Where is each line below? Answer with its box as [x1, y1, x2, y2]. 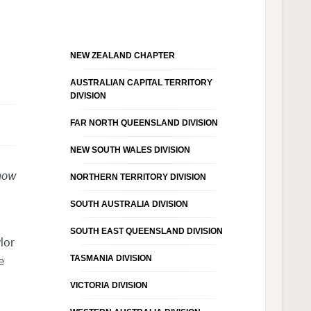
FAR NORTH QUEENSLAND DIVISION [69, 117, 218, 128]
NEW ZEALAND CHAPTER [69, 50, 175, 60]
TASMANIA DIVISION [69, 253, 152, 263]
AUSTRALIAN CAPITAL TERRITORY [69, 77, 212, 87]
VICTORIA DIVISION [69, 280, 148, 290]
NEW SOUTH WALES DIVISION [69, 144, 190, 155]
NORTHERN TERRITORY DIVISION [69, 171, 206, 182]
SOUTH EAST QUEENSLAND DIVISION [69, 226, 223, 236]
